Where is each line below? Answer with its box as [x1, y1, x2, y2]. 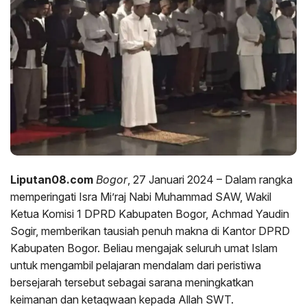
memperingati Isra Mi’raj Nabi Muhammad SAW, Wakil [10, 189, 271, 204]
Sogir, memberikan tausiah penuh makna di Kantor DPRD [10, 223, 290, 238]
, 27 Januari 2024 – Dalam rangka [127, 172, 293, 186]
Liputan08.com [10, 172, 96, 186]
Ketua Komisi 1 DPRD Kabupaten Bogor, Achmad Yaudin [10, 206, 289, 221]
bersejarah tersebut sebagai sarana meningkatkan [10, 275, 254, 289]
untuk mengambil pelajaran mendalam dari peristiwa [10, 258, 261, 272]
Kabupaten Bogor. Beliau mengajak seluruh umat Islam [10, 241, 278, 255]
